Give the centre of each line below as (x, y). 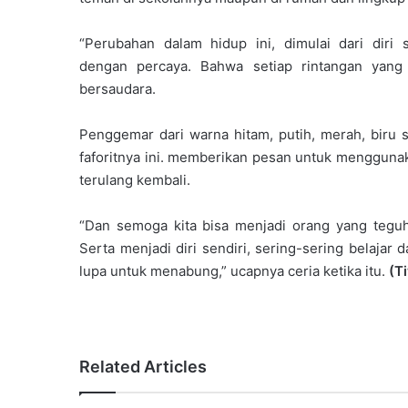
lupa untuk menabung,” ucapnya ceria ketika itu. (234, 270)
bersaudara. (117, 88)
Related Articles (143, 366)
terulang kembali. (135, 179)
